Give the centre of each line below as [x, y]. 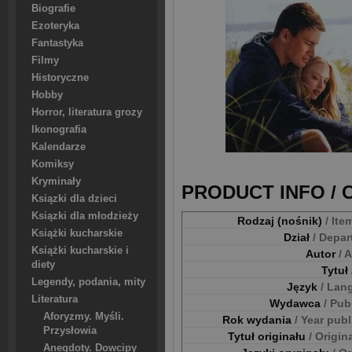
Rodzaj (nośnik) [281, 221]
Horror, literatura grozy [87, 112]
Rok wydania [258, 320]
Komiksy [53, 164]
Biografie [53, 9]
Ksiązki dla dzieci [74, 199]
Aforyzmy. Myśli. [84, 317]
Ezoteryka [55, 26]
